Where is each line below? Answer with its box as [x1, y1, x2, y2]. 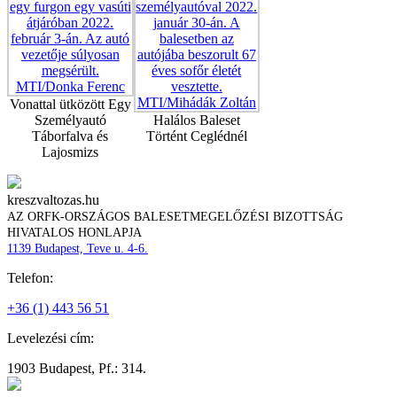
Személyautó [34, 113, 106, 128]
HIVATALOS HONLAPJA [7, 226, 142, 240]
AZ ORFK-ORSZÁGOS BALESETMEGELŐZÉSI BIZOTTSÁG [7, 210, 343, 224]
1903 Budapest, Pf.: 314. [7, 361, 146, 377]
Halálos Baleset [152, 113, 240, 128]
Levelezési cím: [7, 331, 94, 346]
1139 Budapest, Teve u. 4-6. [7, 242, 148, 256]
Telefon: [7, 270, 53, 286]
